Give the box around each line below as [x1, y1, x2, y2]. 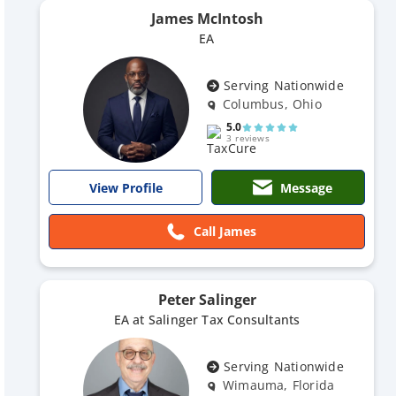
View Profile [88, 179, 163, 196]
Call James [193, 223, 256, 240]
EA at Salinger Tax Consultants [113, 311, 301, 328]
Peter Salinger [157, 290, 256, 309]
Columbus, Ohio [223, 95, 322, 112]
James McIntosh [150, 9, 263, 28]
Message [279, 179, 332, 196]
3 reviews [226, 132, 270, 144]
